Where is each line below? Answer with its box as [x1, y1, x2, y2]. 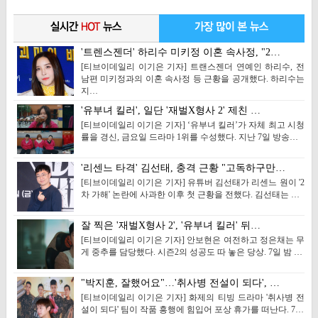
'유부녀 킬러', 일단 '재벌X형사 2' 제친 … [80, 105, 261, 116]
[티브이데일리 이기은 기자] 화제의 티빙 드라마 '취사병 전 [80, 292, 305, 302]
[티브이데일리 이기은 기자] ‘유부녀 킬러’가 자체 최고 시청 [80, 120, 305, 130]
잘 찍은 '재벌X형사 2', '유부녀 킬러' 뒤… [80, 220, 261, 231]
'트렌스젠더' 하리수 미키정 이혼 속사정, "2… [80, 47, 280, 57]
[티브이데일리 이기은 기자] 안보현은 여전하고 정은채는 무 [80, 235, 305, 245]
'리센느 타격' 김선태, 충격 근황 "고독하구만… [80, 163, 285, 173]
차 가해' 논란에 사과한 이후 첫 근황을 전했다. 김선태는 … [80, 190, 300, 199]
